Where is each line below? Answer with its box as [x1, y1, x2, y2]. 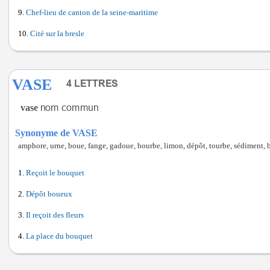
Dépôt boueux [26, 190, 72, 198]
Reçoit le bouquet [26, 169, 84, 177]
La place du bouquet [26, 232, 93, 240]
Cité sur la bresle [30, 30, 84, 38]
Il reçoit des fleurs [26, 211, 84, 219]
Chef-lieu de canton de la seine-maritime [26, 8, 158, 17]
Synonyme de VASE [15, 128, 98, 138]
